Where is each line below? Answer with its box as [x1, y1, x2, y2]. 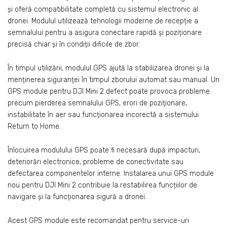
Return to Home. [8, 122, 61, 131]
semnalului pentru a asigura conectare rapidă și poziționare [8, 28, 202, 37]
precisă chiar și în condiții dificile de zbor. [8, 40, 140, 49]
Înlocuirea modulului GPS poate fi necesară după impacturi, [8, 145, 200, 155]
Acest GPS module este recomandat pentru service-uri [8, 216, 189, 225]
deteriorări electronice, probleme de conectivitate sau [8, 157, 183, 166]
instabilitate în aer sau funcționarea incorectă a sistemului [8, 110, 199, 119]
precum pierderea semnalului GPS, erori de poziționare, [8, 98, 187, 107]
